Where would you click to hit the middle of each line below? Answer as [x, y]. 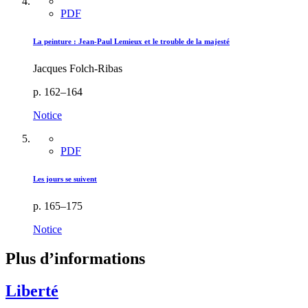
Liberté [32, 290]
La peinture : [56, 41]
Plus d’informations [75, 258]
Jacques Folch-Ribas [78, 68]
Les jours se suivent [65, 178]
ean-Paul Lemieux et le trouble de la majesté [156, 41]
